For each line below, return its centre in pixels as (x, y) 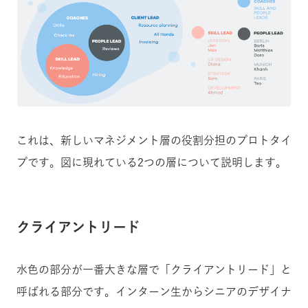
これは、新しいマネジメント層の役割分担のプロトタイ (154, 141)
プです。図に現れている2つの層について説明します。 (152, 163)
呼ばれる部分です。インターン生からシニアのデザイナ (154, 292)
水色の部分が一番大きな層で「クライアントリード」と (154, 270)
